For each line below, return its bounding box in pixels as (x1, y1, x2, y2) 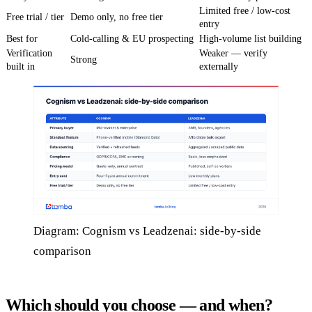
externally (199, 61, 238, 72)
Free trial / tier (6, 12, 64, 23)
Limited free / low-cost (199, 6, 290, 17)
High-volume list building (199, 33, 302, 45)
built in (6, 61, 35, 72)
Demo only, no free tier (70, 12, 163, 23)
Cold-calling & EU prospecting (70, 33, 194, 45)
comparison (33, 244, 91, 258)
